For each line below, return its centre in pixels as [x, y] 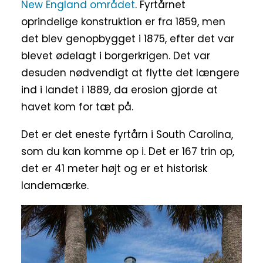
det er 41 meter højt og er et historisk [114, 168]
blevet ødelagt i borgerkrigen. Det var [116, 55]
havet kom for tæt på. [77, 107]
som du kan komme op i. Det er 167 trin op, [128, 151]
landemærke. [55, 185]
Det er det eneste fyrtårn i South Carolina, [127, 134]
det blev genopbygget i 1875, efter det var [128, 38]
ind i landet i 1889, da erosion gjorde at [119, 90]
